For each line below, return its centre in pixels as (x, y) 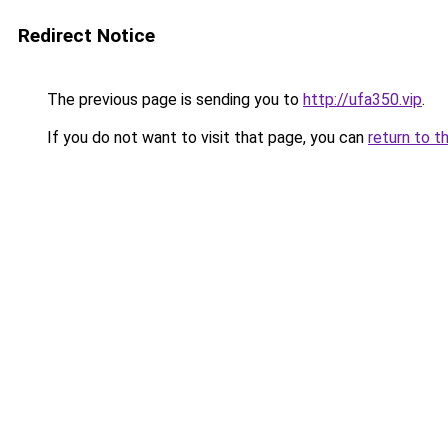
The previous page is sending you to (173, 99)
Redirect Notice (86, 35)
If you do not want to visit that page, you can (205, 137)
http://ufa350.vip (362, 99)
